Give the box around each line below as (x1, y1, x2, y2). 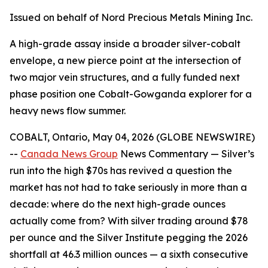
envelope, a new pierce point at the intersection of (10, 54, 241, 66)
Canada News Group (20, 148, 118, 160)
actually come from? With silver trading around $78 (10, 215, 248, 227)
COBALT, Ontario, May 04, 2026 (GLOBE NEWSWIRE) (10, 131, 255, 143)
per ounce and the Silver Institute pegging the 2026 (10, 232, 248, 243)
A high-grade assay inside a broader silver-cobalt (10, 38, 240, 50)
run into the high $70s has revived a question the (10, 165, 232, 176)
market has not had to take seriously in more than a (10, 181, 247, 193)
